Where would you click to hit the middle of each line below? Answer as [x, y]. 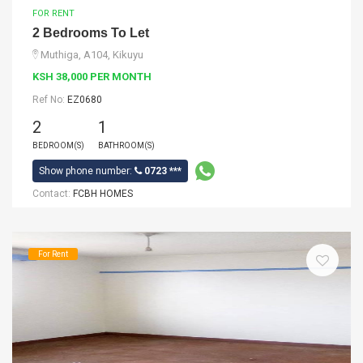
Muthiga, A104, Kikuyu [92, 55]
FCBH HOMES [103, 194]
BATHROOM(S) [126, 145]
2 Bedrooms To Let [91, 33]
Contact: [53, 194]
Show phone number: [87, 171]
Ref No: [50, 100]
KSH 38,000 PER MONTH [92, 77]
